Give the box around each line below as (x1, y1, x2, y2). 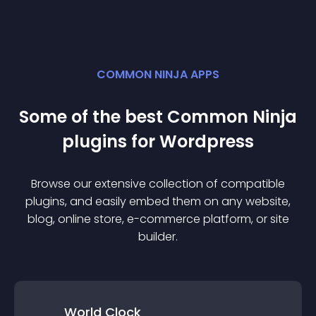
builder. (138, 229, 178, 245)
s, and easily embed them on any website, (59, 193, 291, 209)
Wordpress (159, 130, 254, 153)
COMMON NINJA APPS (97, 66, 219, 83)
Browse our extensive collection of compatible (31, 176, 285, 192)
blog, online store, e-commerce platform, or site (27, 211, 289, 227)
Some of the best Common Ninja (19, 105, 297, 128)
